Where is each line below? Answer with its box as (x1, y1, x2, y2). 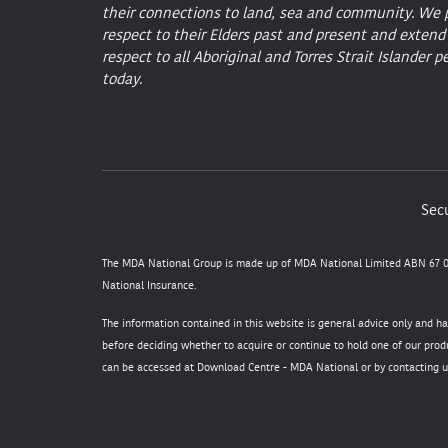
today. (102, 69, 142, 90)
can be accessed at (102, 360, 197, 376)
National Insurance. (102, 278, 196, 294)
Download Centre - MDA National (197, 360, 358, 376)
